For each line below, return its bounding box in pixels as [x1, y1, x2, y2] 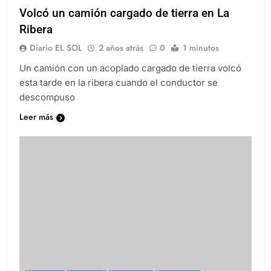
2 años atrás [99, 52, 143, 65]
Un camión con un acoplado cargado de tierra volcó [19, 73, 241, 85]
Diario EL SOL [30, 52, 82, 65]
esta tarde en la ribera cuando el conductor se [19, 87, 218, 99]
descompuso [19, 102, 75, 114]
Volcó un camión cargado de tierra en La [19, 16, 229, 31]
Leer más [19, 121, 53, 134]
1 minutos [183, 52, 219, 65]
